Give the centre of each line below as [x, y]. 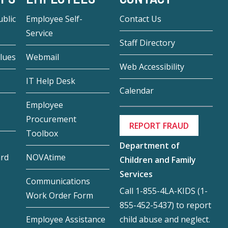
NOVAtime [46, 158]
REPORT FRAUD [159, 126]
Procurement [51, 119]
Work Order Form [60, 196]
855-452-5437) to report [165, 205]
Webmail [43, 57]
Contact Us [140, 19]
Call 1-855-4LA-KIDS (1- [163, 191]
